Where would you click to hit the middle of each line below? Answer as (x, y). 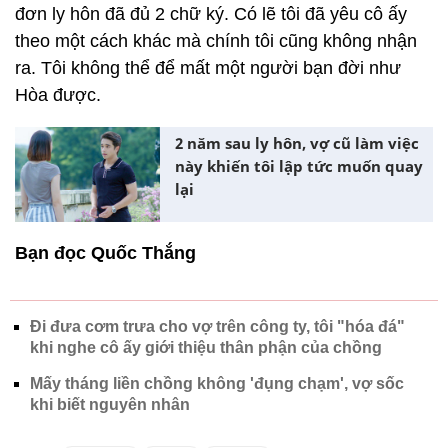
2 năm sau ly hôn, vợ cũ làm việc (297, 143)
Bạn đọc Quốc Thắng (105, 252)
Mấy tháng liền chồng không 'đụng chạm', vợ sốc (217, 383)
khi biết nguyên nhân (110, 404)
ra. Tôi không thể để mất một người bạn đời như (208, 68)
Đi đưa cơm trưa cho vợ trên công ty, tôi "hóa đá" (217, 326)
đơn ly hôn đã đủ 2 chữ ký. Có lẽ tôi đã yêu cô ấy (211, 14)
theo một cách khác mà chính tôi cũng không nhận (216, 41)
